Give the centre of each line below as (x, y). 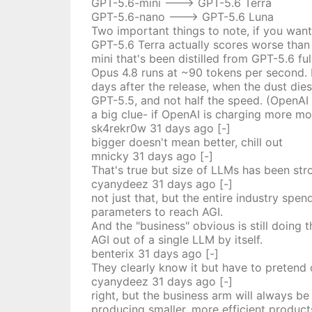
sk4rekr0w (118, 128)
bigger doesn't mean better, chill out (187, 142)
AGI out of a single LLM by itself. (177, 240)
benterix (112, 253)
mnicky (110, 156)
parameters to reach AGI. (157, 212)
